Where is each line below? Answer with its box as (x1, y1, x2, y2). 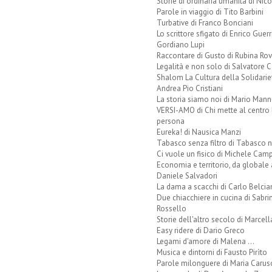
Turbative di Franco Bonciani (156, 17, 253, 28)
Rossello (156, 203, 186, 214)
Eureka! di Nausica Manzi (156, 126, 241, 137)
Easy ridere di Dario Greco (156, 225, 245, 236)
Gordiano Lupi (156, 39, 205, 50)
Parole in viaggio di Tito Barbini (156, 6, 263, 17)
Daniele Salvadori (156, 170, 217, 181)
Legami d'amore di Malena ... (156, 236, 254, 246)
